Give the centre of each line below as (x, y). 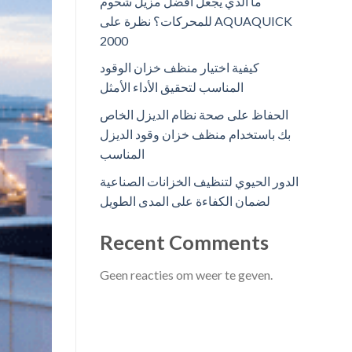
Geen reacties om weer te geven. (186, 275)
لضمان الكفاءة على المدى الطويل (185, 200)
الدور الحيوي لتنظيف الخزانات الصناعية (199, 181)
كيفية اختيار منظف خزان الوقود (180, 68)
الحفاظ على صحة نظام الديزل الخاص (194, 115)
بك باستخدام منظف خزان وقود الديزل (195, 134)
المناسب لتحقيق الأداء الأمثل (172, 87)
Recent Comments (184, 242)
